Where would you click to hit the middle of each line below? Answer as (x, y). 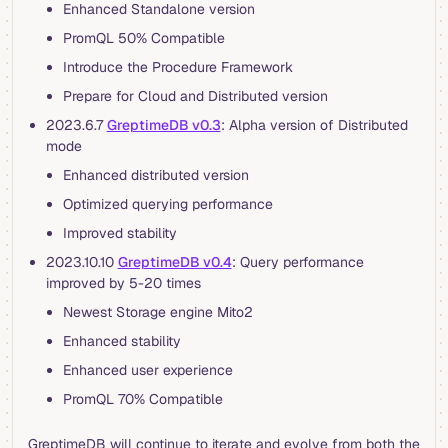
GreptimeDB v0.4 (174, 262)
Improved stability (120, 233)
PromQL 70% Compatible (143, 399)
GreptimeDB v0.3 (163, 125)
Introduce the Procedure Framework (178, 67)
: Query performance (297, 262)
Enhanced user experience (148, 370)
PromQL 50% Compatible (144, 38)
